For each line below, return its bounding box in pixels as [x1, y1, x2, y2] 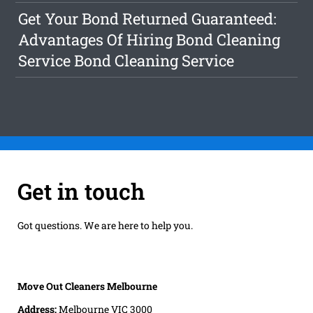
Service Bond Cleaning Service [18, 50, 235, 71]
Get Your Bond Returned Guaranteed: [18, 8, 277, 29]
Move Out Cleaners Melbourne [17, 279, 157, 293]
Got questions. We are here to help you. [17, 218, 193, 232]
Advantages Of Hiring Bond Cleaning [18, 29, 281, 50]
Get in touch [17, 175, 145, 206]
